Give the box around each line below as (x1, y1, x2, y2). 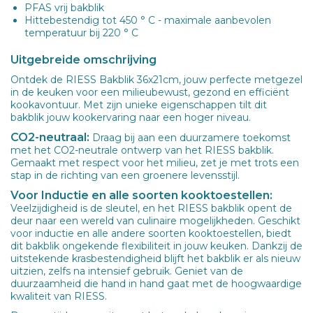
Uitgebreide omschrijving (10, 52, 156, 66)
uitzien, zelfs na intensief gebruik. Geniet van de (10, 264, 243, 277)
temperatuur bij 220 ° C (24, 26, 138, 39)
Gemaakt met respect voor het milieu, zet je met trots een (10, 156, 299, 169)
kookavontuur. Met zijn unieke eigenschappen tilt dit (10, 98, 267, 111)
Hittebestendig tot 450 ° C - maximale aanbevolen (24, 13, 271, 27)
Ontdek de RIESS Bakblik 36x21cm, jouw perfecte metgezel (10, 73, 303, 86)
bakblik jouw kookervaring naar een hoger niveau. (10, 110, 251, 124)
